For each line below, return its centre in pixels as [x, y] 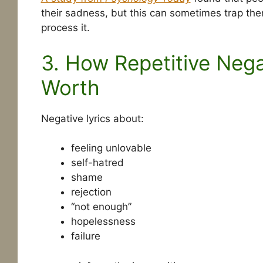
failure [85, 236]
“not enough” [101, 207]
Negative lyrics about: [92, 118]
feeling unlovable [111, 148]
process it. [65, 28]
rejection [91, 192]
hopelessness [103, 222]
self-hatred [97, 163]
